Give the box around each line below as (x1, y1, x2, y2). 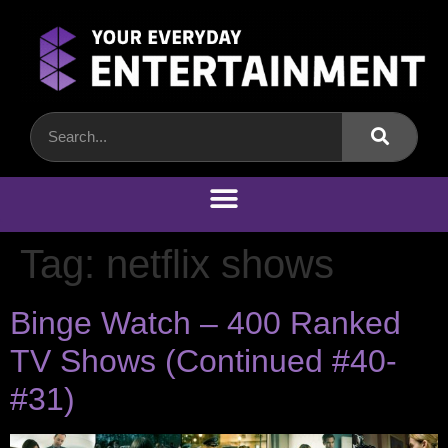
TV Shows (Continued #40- (10, 342, 397, 379)
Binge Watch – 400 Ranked (10, 304, 401, 341)
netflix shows (106, 241, 334, 286)
